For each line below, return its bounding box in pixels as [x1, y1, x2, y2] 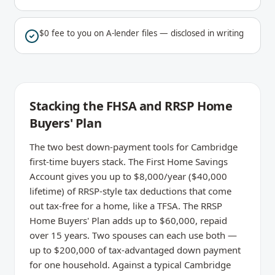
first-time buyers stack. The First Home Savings [29, 155, 228, 168]
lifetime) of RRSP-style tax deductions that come [29, 185, 231, 197]
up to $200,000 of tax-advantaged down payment [29, 244, 241, 256]
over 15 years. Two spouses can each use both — [29, 229, 237, 241]
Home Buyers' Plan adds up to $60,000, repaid [29, 214, 227, 227]
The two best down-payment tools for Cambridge [29, 141, 238, 153]
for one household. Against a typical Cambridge [29, 258, 231, 271]
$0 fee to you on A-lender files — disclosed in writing [39, 28, 244, 39]
